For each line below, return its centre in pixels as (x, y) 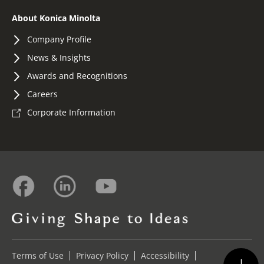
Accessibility (165, 255)
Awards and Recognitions (77, 75)
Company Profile (59, 39)
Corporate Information (71, 112)
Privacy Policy (102, 255)
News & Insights (59, 57)
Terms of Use (38, 255)
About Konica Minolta (56, 18)
